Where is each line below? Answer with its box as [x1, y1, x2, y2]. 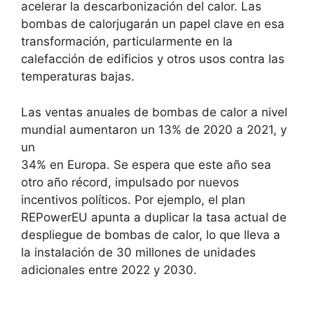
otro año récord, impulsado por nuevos [21, 175, 239, 189]
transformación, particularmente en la [21, 34, 233, 49]
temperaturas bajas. [21, 69, 135, 84]
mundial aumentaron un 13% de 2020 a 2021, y [21, 122, 287, 137]
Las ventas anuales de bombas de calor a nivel [21, 104, 287, 119]
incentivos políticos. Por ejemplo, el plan [21, 192, 245, 207]
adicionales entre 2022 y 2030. [21, 262, 197, 277]
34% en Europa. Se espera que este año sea [21, 157, 271, 172]
